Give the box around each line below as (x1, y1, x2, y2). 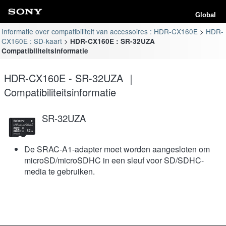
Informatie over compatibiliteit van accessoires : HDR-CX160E (2, 26, 198, 36)
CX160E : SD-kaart (2, 35, 63, 46)
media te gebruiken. (24, 165, 95, 177)
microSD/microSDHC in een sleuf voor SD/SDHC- (24, 154, 204, 166)
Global (195, 11, 216, 19)
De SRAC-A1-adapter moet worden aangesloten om (24, 143, 210, 155)
